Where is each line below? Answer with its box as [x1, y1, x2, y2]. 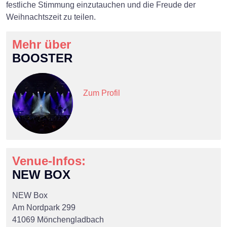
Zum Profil [83, 88, 120, 97]
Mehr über [12, 37, 71, 51]
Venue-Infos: [12, 154, 86, 168]
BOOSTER [12, 51, 72, 65]
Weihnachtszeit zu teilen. [6, 12, 96, 21]
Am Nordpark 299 [12, 203, 75, 212]
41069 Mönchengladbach [12, 215, 104, 224]
